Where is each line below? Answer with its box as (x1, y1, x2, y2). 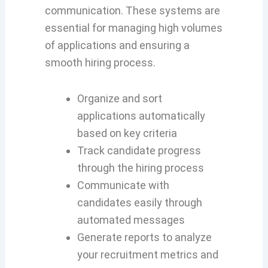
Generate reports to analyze (77, 231, 212, 244)
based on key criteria (77, 127, 177, 140)
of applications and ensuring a (44, 38, 190, 51)
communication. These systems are (44, 4, 220, 17)
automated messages (77, 214, 185, 227)
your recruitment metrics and (77, 248, 218, 261)
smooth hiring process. (44, 56, 156, 69)
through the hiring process (77, 162, 204, 175)
